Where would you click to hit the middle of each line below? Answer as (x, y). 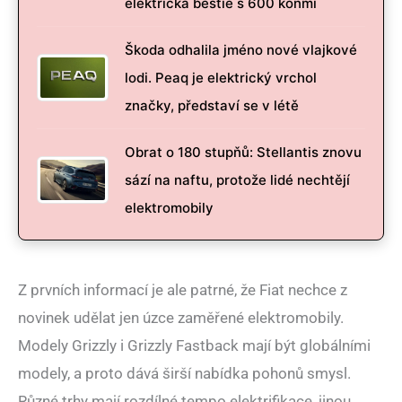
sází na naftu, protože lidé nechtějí (237, 179)
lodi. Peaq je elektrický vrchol (221, 77)
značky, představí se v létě (212, 105)
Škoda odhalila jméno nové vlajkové (241, 49)
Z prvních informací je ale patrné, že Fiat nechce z (183, 289)
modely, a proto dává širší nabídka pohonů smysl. (184, 373)
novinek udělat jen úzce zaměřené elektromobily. (181, 317)
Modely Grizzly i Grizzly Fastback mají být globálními (194, 345)
